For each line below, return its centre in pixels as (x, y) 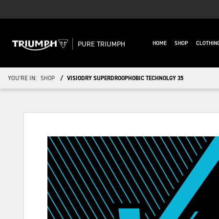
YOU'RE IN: (22, 78)
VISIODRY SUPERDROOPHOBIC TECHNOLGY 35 (125, 78)
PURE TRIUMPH (101, 44)
